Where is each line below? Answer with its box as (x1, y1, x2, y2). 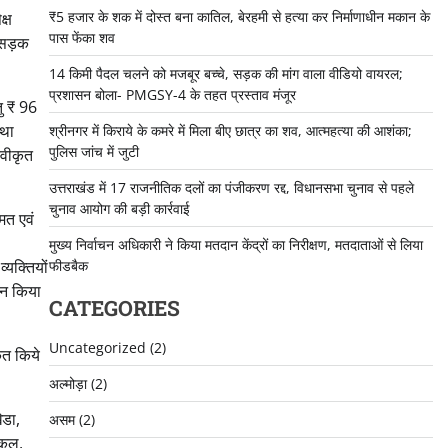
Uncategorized (48, 338, 146, 358)
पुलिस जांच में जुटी (48, 142, 139, 162)
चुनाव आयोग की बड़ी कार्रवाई (48, 199, 190, 219)
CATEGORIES (48, 294, 180, 323)
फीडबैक (48, 256, 88, 276)
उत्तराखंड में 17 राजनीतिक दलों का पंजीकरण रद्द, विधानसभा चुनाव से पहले (48, 178, 414, 198)
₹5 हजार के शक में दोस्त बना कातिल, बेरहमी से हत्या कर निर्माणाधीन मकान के (48, 7, 430, 27)
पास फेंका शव (48, 28, 115, 48)
